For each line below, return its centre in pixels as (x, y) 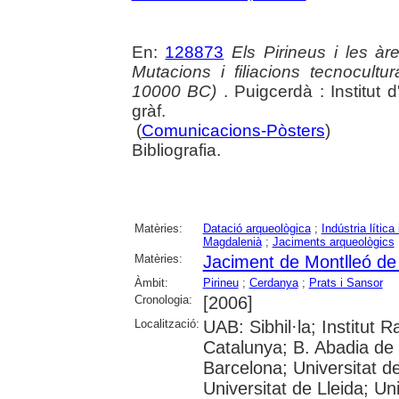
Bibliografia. (176, 150)
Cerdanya (273, 282)
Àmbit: (151, 282)
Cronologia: (163, 299)
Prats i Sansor (346, 282)
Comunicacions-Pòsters (233, 130)
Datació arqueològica (256, 228)
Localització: (167, 323)
